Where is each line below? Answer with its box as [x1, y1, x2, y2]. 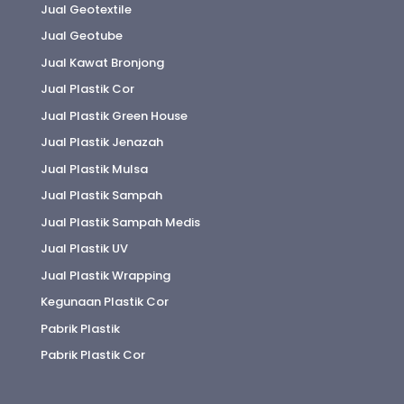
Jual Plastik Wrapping [40, 266, 170, 284]
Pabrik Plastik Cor [40, 346, 145, 364]
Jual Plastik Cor [40, 80, 134, 98]
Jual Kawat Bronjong [40, 53, 164, 71]
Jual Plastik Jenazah [40, 133, 163, 151]
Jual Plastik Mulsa [40, 160, 148, 178]
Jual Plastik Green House [40, 106, 188, 124]
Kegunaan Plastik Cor [40, 293, 169, 311]
